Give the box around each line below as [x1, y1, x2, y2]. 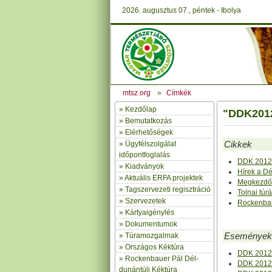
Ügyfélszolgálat [125, 140, 176, 148]
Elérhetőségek [125, 128, 173, 137]
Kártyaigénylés [125, 208, 174, 217]
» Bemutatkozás [119, 117, 172, 125]
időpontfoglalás [119, 151, 170, 159]
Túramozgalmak [125, 231, 178, 240]
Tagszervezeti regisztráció [125, 185, 211, 194]
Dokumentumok [125, 220, 177, 228]
